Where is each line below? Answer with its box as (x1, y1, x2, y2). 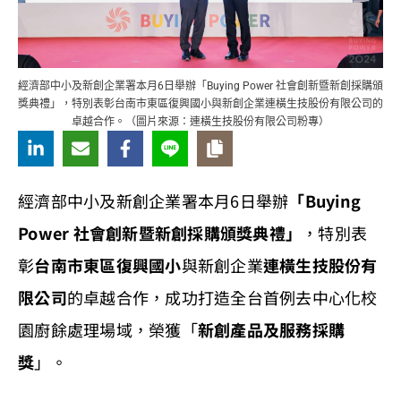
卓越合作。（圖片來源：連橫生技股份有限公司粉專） (72, 115, 329, 129)
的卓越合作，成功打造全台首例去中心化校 (66, 286, 378, 310)
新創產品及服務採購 (197, 318, 345, 342)
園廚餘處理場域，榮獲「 (18, 318, 198, 342)
